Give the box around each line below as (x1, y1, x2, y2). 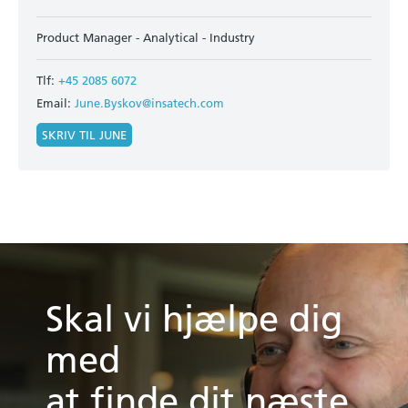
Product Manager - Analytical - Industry (36, 30, 255, 46)
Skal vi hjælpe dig (46, 297, 342, 341)
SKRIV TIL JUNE (42, 127, 127, 142)
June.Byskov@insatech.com (75, 95, 224, 110)
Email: (36, 95, 75, 110)
